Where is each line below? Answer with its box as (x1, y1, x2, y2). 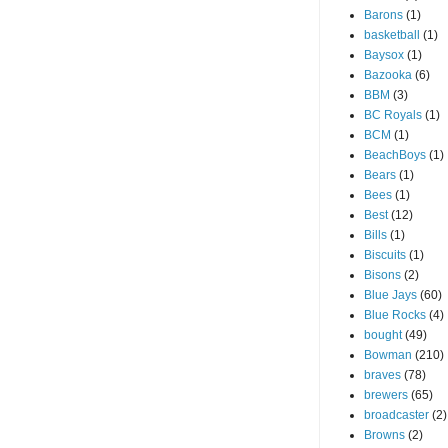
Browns (364, 428, 405, 442)
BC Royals (364, 108, 422, 122)
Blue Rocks (364, 308, 426, 322)
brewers (364, 388, 408, 402)
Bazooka (364, 68, 412, 82)
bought (364, 328, 402, 342)
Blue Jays (364, 288, 417, 302)
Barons (364, 8, 403, 22)
